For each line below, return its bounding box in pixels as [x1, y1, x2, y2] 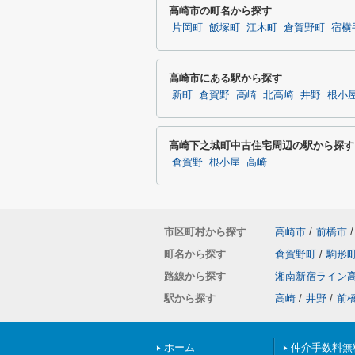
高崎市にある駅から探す [169, 72, 282, 84]
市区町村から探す [164, 226, 246, 238]
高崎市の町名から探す [169, 5, 272, 17]
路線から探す [164, 270, 226, 282]
